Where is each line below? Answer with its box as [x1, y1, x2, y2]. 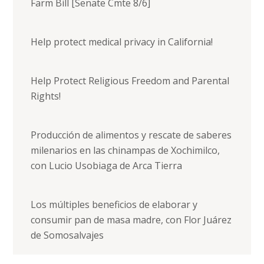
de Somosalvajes [31, 228, 104, 242]
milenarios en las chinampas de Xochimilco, [31, 143, 220, 157]
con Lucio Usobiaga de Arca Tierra [31, 159, 183, 172]
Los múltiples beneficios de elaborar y [31, 197, 198, 211]
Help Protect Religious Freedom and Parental [31, 74, 230, 87]
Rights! [31, 89, 61, 103]
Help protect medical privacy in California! [31, 35, 213, 48]
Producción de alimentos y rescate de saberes [31, 128, 232, 141]
